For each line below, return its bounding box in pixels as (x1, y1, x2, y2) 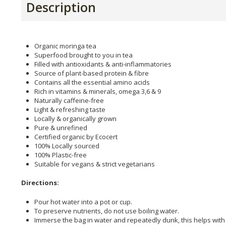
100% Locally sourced (34, 141, 99, 150)
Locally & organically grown (34, 114, 117, 123)
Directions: (21, 178, 59, 188)
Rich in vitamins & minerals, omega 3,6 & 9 (34, 86, 161, 96)
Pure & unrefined (34, 123, 87, 132)
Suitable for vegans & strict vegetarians (34, 159, 155, 168)
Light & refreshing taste (34, 104, 105, 114)
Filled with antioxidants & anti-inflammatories (34, 59, 172, 69)
